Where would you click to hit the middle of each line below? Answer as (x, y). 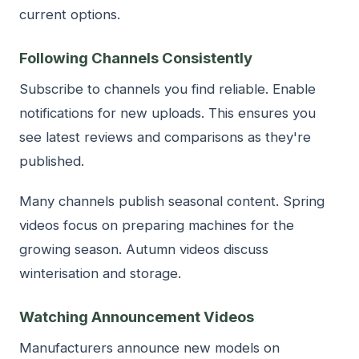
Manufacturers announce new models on (149, 347)
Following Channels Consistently (136, 57)
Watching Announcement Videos (137, 316)
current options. (70, 14)
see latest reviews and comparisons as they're (165, 137)
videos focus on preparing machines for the (157, 225)
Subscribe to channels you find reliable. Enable (167, 89)
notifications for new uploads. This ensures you (167, 113)
